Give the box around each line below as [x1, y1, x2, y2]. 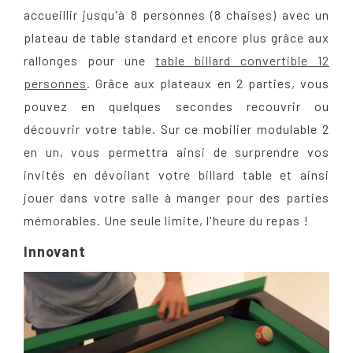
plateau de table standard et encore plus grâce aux [24, 30, 329, 46]
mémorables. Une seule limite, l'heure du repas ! [24, 213, 309, 229]
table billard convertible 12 [155, 53, 329, 69]
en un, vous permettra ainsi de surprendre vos [24, 144, 329, 160]
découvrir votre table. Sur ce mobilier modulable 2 [24, 121, 329, 137]
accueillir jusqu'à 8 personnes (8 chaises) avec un [24, 7, 329, 23]
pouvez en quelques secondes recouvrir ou [24, 98, 329, 114]
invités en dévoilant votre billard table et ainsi [24, 167, 329, 183]
